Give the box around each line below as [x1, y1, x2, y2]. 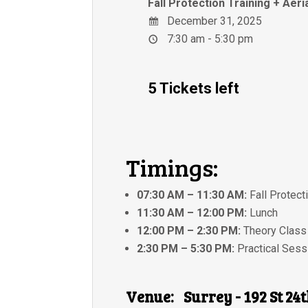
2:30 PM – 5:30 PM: [137, 242, 235, 256]
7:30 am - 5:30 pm [164, 32, 254, 46]
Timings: [126, 151, 219, 184]
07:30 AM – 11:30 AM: [137, 188, 247, 202]
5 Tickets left [148, 80, 240, 98]
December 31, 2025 [164, 14, 263, 28]
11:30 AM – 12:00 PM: [137, 206, 247, 220]
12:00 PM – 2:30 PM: [137, 224, 241, 238]
